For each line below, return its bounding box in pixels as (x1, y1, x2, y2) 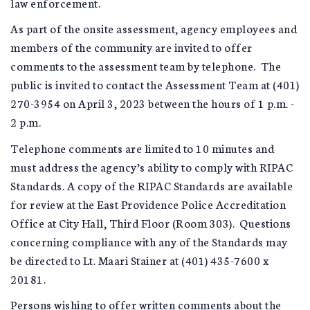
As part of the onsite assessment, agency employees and (10, 20, 297, 36)
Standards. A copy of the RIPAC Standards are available (10, 176, 293, 193)
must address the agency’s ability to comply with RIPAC (10, 158, 293, 174)
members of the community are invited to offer (10, 39, 253, 55)
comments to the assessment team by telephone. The (10, 57, 281, 73)
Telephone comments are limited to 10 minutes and (10, 139, 274, 156)
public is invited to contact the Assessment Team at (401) (10, 76, 300, 92)
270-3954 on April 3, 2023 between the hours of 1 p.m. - (10, 95, 295, 111)
